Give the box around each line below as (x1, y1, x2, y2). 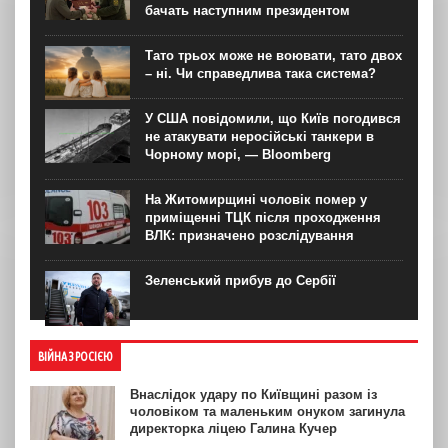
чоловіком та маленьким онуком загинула (130, 403, 405, 419)
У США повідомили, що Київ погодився (145, 110, 401, 126)
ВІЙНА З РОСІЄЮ (38, 349, 113, 363)
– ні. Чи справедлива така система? (145, 65, 376, 81)
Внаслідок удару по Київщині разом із (130, 386, 377, 402)
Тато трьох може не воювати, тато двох (145, 47, 402, 63)
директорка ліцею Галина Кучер (130, 420, 337, 436)
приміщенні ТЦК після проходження (145, 209, 381, 225)
